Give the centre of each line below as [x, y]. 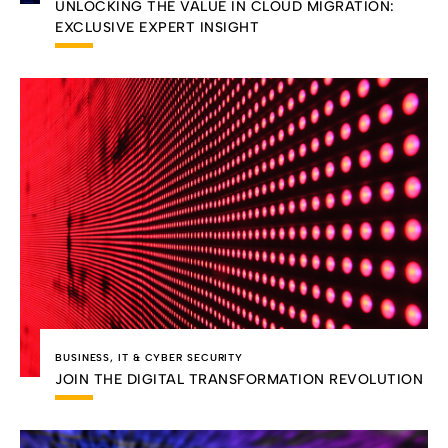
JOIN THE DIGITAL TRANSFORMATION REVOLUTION [239, 380]
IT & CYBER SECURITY [181, 358]
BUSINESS [83, 358]
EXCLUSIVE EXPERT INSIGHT [157, 27]
